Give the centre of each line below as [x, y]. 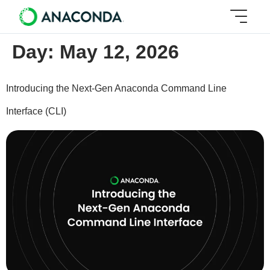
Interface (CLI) [36, 111]
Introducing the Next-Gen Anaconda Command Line [116, 88]
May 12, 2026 [119, 52]
